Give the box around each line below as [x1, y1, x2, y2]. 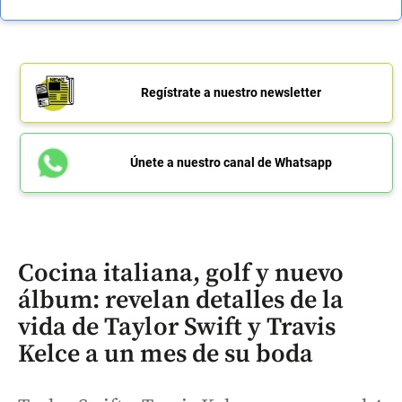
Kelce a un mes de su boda [18, 338, 314, 371]
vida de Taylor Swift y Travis [18, 311, 336, 344]
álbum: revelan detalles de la [18, 284, 345, 317]
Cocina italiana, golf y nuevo [18, 258, 345, 290]
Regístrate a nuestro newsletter [140, 85, 321, 100]
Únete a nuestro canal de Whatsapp [129, 155, 332, 170]
